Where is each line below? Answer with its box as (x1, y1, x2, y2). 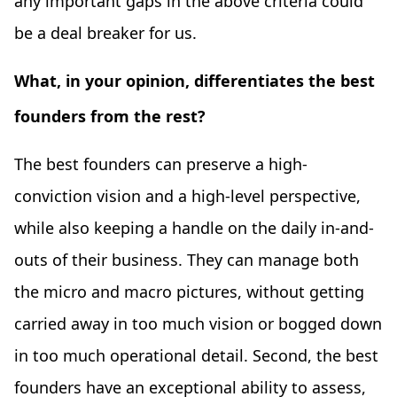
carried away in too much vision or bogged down (14, 313, 382, 335)
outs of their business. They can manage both (14, 249, 359, 271)
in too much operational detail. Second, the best (14, 345, 378, 367)
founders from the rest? (14, 105, 206, 128)
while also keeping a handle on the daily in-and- (14, 217, 374, 239)
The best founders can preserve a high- (14, 153, 307, 175)
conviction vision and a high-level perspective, (14, 185, 361, 207)
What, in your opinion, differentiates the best (14, 70, 375, 92)
